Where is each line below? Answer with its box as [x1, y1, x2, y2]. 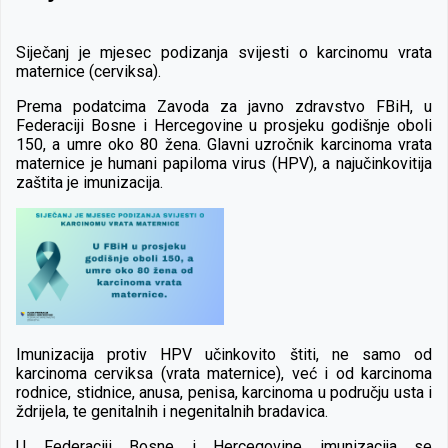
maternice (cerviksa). [16, 61, 161, 81]
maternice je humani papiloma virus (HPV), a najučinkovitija [16, 153, 432, 173]
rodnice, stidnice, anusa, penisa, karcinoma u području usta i [16, 382, 432, 402]
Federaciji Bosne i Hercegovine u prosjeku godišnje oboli [16, 115, 432, 135]
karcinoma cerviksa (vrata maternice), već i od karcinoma [16, 363, 432, 383]
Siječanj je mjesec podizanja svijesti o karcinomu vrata [16, 42, 432, 62]
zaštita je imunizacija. [16, 172, 163, 192]
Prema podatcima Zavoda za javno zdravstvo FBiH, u [16, 96, 432, 116]
